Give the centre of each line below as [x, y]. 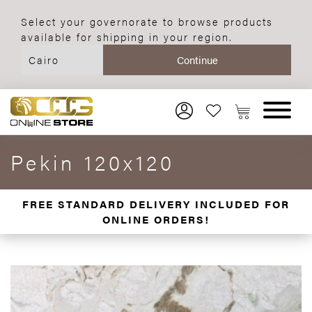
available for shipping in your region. [127, 37]
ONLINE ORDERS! [156, 219]
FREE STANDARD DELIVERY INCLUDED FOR [156, 204]
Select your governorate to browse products [147, 21]
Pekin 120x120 [93, 162]
